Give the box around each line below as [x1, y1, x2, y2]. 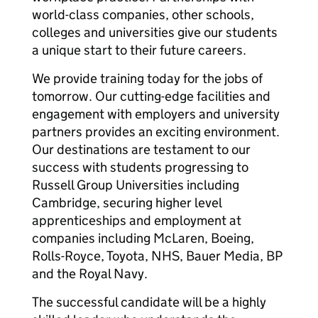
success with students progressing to [32, 159, 248, 175]
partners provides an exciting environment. [32, 124, 280, 140]
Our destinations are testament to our [32, 141, 251, 158]
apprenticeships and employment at [32, 212, 241, 229]
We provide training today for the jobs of [32, 70, 263, 87]
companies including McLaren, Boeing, [32, 230, 254, 246]
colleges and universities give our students [32, 24, 278, 40]
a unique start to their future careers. [32, 42, 246, 58]
